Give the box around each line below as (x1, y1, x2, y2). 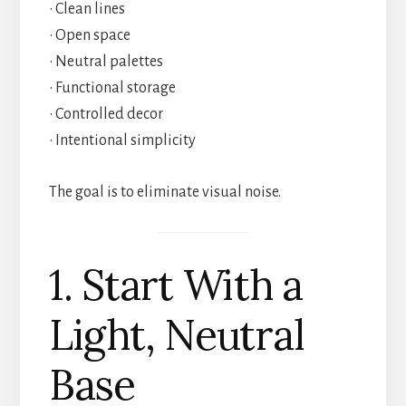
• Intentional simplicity (48, 131, 196, 149)
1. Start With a (48, 257, 304, 312)
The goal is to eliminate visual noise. (48, 183, 281, 200)
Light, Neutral (48, 307, 304, 362)
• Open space (48, 26, 130, 43)
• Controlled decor (48, 105, 163, 122)
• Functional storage (48, 79, 176, 96)
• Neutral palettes (48, 53, 163, 70)
